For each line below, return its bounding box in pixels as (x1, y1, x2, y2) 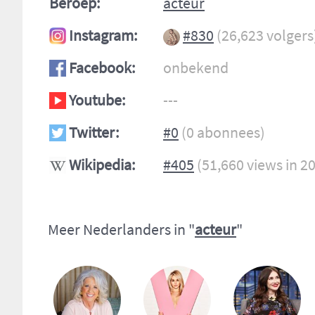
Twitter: (69, 122, 119, 142)
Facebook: (69, 58, 135, 77)
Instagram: (69, 25, 137, 45)
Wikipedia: (69, 155, 135, 174)
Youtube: (69, 90, 125, 110)
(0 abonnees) (181, 122, 265, 142)
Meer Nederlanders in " (48, 219, 195, 239)
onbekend (163, 58, 229, 77)
